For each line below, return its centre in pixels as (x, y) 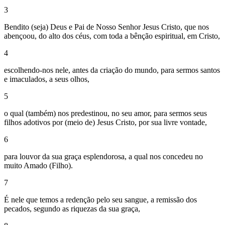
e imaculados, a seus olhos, (47, 79)
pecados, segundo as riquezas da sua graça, (72, 209)
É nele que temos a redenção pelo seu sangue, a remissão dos (100, 200)
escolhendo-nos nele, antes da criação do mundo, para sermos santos (112, 70)
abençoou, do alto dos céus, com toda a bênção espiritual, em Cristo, (112, 36)
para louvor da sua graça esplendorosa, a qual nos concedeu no (103, 157)
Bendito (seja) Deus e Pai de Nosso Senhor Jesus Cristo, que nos (106, 27)
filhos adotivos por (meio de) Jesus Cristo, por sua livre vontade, (105, 123)
